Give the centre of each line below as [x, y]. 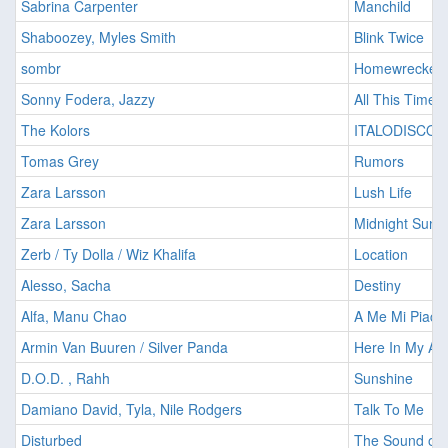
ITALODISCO [395, 130]
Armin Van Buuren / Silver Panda [124, 347]
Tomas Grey [60, 161]
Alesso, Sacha [66, 285]
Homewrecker [398, 68]
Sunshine [383, 378]
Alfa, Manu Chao [74, 316]
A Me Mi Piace [399, 316]
